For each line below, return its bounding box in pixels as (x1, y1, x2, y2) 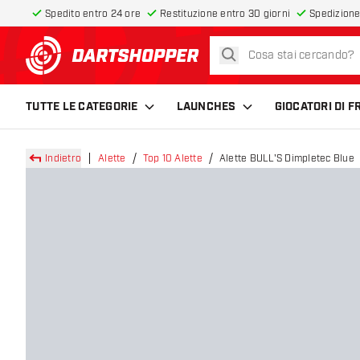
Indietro (45, 153, 81, 164)
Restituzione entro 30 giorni (160, 8, 290, 19)
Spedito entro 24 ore (45, 8, 141, 19)
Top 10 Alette (142, 153, 202, 164)
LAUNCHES (176, 99, 236, 114)
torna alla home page (116, 55, 240, 72)
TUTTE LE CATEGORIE (26, 99, 138, 114)
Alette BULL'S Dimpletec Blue (219, 153, 354, 164)
